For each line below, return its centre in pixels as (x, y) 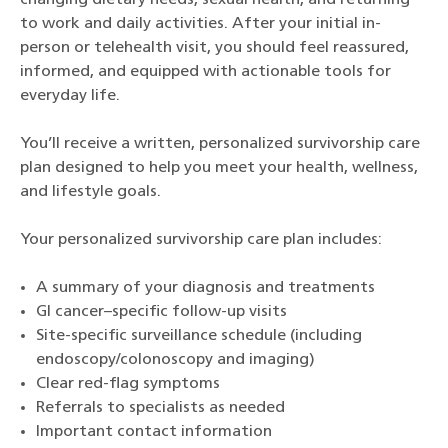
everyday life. (70, 96)
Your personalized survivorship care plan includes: (201, 240)
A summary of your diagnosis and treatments (205, 288)
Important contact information (154, 432)
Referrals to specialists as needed (160, 408)
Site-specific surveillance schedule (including (199, 336)
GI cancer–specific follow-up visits (161, 312)
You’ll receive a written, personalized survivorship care (220, 144)
